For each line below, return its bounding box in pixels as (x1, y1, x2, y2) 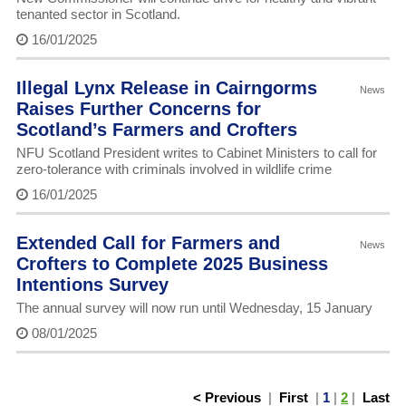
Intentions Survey (15, 275, 169, 295)
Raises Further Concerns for (15, 99, 261, 120)
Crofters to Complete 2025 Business (15, 254, 328, 275)
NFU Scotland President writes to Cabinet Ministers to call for (15, 145, 377, 161)
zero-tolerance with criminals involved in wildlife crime (15, 161, 332, 178)
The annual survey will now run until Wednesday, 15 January (15, 300, 372, 316)
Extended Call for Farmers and (15, 233, 280, 254)
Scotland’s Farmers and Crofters (15, 120, 297, 140)
